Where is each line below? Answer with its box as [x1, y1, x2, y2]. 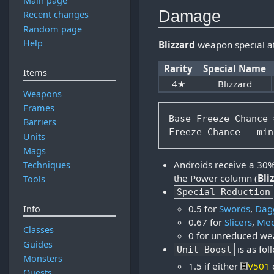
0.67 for [188, 216, 224, 228]
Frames [23, 102, 54, 114]
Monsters [23, 252, 62, 264]
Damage [158, 7, 221, 26]
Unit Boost [176, 244, 232, 255]
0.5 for [188, 202, 219, 215]
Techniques [23, 159, 70, 171]
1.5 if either [188, 259, 240, 272]
